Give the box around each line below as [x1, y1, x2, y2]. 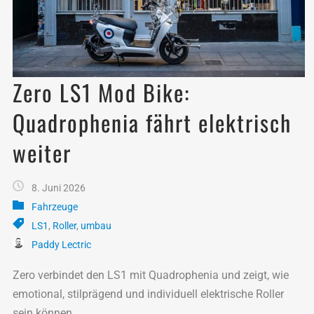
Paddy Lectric [32, 238, 91, 250]
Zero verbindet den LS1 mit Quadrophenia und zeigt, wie [13, 268, 289, 282]
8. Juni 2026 [32, 182, 86, 193]
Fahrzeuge [32, 200, 78, 212]
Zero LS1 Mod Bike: [13, 75, 190, 109]
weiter [13, 135, 71, 169]
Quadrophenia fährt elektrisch [13, 105, 292, 139]
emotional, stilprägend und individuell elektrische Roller [13, 287, 284, 301]
